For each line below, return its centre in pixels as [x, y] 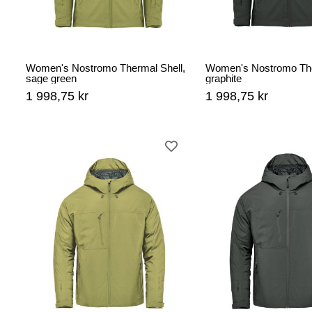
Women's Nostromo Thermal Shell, [106, 68]
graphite [224, 79]
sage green [51, 79]
